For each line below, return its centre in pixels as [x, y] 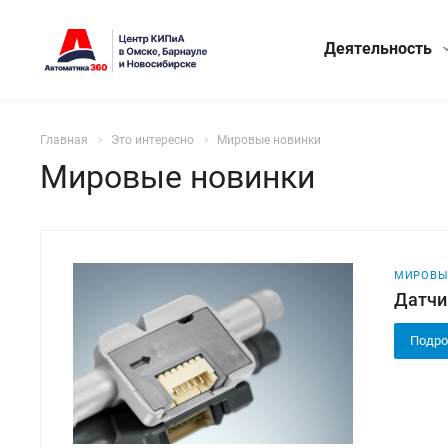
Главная [64, 140]
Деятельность [379, 48]
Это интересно [152, 140]
